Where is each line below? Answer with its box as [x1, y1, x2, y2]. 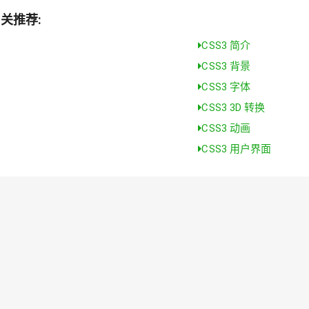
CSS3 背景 [201, 59, 251, 72]
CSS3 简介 [201, 39, 251, 52]
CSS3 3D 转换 [201, 101, 266, 114]
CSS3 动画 [201, 121, 251, 134]
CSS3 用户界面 [201, 142, 272, 155]
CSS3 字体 [201, 80, 251, 93]
